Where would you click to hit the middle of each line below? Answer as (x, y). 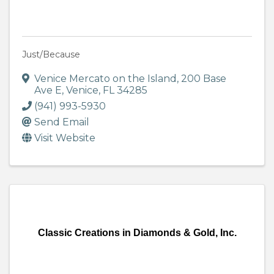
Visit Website (65, 138)
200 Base (204, 79)
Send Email (62, 122)
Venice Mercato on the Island (106, 79)
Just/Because (51, 55)
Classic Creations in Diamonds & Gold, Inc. (137, 233)
